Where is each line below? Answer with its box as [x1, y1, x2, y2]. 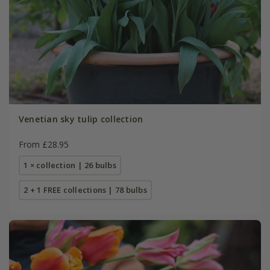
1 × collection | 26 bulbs [24, 159, 116, 171]
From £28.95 [18, 138, 69, 150]
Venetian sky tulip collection [18, 113, 143, 125]
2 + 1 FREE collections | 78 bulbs [24, 184, 147, 195]
